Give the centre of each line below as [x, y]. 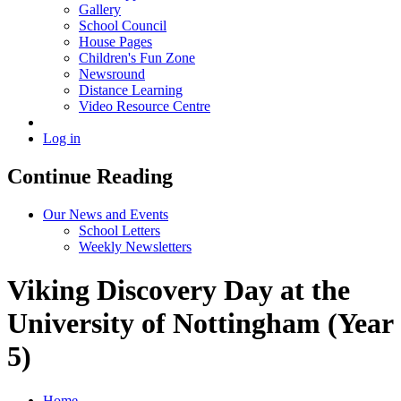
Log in [62, 139]
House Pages [115, 42]
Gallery [100, 10]
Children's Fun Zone [137, 58]
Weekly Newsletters [135, 246]
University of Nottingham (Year [200, 324]
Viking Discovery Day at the [179, 290]
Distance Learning [131, 90]
